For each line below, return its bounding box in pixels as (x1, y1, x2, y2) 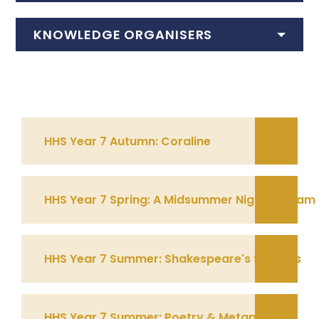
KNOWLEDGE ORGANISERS (33, 26, 213, 44)
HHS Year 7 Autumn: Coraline (44, 132, 211, 150)
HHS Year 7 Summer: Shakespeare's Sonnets (44, 250, 302, 267)
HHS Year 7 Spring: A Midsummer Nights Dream (44, 192, 316, 209)
